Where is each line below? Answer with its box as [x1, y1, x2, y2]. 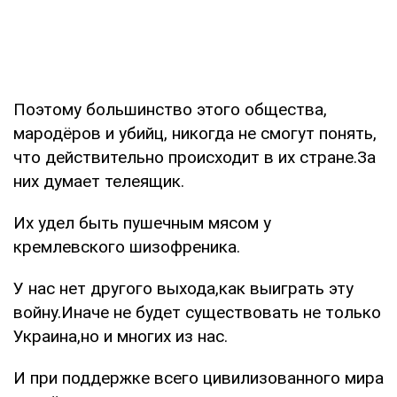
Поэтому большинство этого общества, [13, 98, 327, 120]
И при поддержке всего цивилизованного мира [13, 367, 384, 388]
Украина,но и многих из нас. [13, 325, 228, 346]
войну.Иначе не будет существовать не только [13, 301, 381, 323]
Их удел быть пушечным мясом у [13, 212, 271, 233]
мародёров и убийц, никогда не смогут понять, [13, 122, 377, 144]
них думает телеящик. [13, 170, 184, 191]
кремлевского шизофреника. [13, 236, 240, 257]
